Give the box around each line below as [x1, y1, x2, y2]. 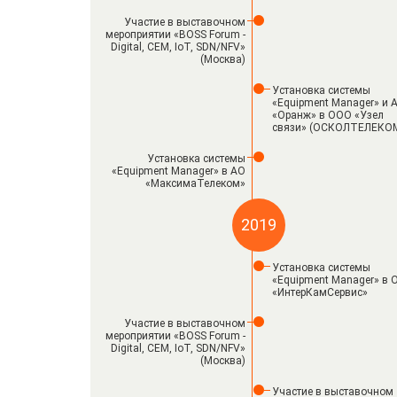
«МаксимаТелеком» [145, 177, 245, 190]
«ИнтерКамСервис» [272, 286, 368, 299]
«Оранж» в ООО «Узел [272, 109, 384, 121]
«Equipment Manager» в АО [112, 165, 245, 177]
